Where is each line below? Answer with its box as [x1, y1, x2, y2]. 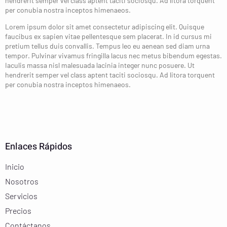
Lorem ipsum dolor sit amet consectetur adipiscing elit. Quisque [5, 22, 204, 31]
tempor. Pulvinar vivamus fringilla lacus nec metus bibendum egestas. [5, 51, 222, 60]
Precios [5, 205, 31, 215]
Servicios [5, 191, 37, 201]
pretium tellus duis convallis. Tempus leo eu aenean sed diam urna [5, 42, 210, 51]
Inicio [5, 161, 24, 171]
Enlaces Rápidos [5, 139, 72, 154]
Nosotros [5, 176, 39, 186]
